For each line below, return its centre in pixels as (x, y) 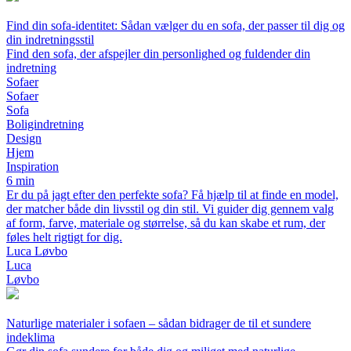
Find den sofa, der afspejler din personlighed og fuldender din (158, 54)
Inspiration (33, 167)
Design (24, 139)
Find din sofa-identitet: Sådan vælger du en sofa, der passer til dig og (175, 26)
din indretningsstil (50, 40)
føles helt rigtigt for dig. (64, 237)
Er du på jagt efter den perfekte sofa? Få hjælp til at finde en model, (172, 195)
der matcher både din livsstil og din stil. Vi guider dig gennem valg (170, 209)
